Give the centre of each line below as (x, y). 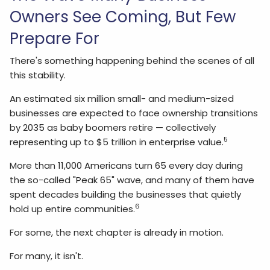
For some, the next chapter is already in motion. (117, 232)
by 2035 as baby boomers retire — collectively (113, 127)
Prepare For (55, 38)
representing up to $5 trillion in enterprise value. (117, 142)
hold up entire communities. (73, 209)
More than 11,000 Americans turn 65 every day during (127, 165)
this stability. (38, 75)
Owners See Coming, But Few (123, 17)
